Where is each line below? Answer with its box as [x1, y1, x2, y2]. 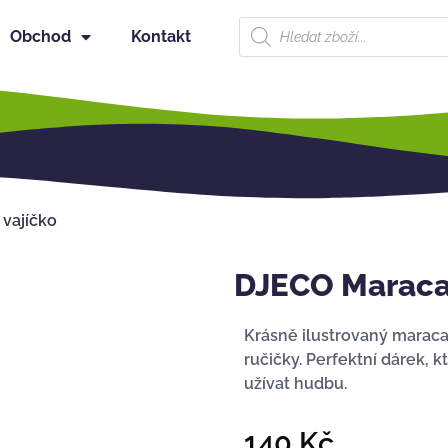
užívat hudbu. [244, 374, 347, 394]
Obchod [9, 27, 71, 46]
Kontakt [130, 27, 191, 46]
